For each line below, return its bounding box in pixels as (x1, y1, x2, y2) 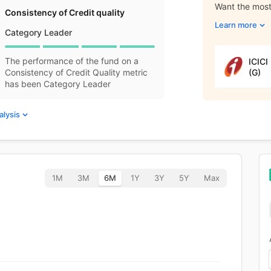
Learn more (215, 20, 257, 30)
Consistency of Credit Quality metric (5, 67, 148, 77)
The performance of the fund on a (5, 56, 139, 66)
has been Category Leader (5, 79, 111, 89)
